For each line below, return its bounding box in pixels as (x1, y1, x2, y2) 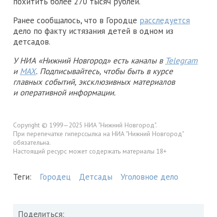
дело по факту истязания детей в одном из (13, 25, 173, 36)
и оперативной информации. (13, 87, 116, 98)
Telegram (165, 55, 198, 66)
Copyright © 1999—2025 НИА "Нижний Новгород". (13, 120, 157, 129)
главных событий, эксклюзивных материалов (13, 76, 175, 87)
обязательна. (13, 138, 51, 147)
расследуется (139, 15, 190, 26)
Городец (40, 171, 71, 183)
